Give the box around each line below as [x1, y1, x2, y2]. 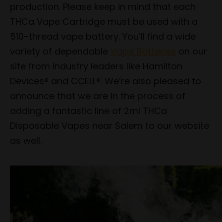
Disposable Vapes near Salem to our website [10, 119, 209, 132]
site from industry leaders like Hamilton [10, 59, 182, 72]
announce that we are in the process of [10, 89, 185, 102]
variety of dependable [10, 45, 111, 57]
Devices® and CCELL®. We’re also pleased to [10, 74, 201, 87]
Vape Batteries [111, 45, 176, 57]
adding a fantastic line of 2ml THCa [10, 104, 167, 117]
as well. [10, 134, 42, 147]
